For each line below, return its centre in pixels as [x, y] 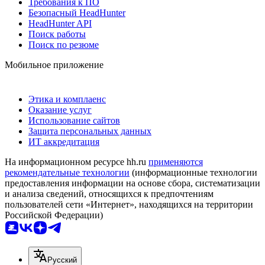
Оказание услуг [60, 109]
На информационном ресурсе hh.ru [77, 161]
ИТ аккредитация [64, 141]
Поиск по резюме [64, 44]
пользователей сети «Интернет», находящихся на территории [129, 204]
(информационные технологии [193, 172]
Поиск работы [57, 34]
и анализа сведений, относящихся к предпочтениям [109, 193]
